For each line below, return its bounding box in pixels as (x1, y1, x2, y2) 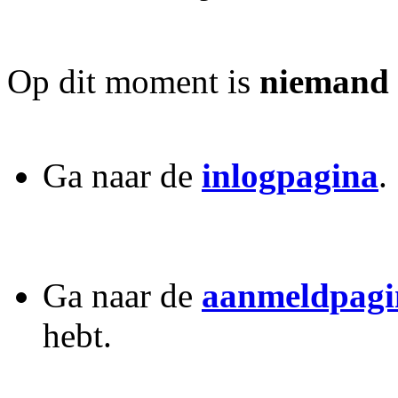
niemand (259, 61, 389, 100)
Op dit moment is (7, 61, 259, 100)
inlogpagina (202, 155, 378, 195)
